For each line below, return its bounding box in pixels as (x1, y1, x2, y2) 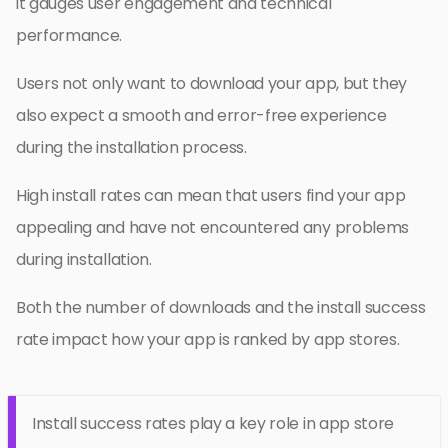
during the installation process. (16, 135, 247, 159)
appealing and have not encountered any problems (16, 215, 409, 239)
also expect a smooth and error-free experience (16, 103, 387, 127)
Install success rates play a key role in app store (32, 411, 394, 435)
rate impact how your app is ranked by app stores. (16, 327, 400, 351)
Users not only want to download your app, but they (16, 71, 407, 95)
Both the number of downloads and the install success (16, 295, 426, 319)
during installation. (16, 247, 152, 271)
